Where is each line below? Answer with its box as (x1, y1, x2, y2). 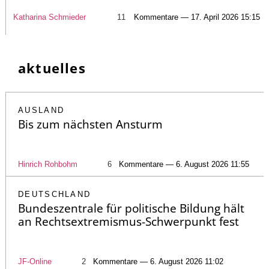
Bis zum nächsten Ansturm (18, 116, 163, 133)
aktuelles (18, 59, 86, 77)
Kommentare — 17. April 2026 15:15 (133, 13, 260, 22)
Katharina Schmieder (13, 13, 86, 22)
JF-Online (18, 257, 52, 267)
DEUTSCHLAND (18, 190, 91, 199)
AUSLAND (18, 106, 65, 115)
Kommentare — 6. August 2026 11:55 (119, 160, 249, 169)
